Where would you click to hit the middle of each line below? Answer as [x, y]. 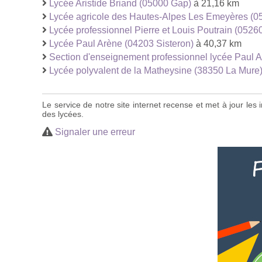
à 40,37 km [218, 43]
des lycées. [63, 114]
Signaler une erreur [95, 132]
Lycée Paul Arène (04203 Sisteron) [121, 43]
